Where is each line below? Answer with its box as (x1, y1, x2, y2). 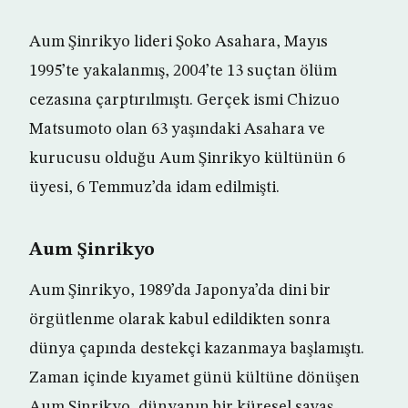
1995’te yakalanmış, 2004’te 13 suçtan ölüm (29, 63, 337, 79)
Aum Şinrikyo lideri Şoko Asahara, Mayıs (29, 34, 328, 50)
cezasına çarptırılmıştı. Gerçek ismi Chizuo (29, 92, 340, 108)
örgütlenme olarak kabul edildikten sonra (29, 311, 331, 328)
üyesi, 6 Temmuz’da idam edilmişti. (29, 179, 280, 196)
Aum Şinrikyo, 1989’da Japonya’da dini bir (29, 282, 331, 299)
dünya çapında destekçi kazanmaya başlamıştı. (29, 341, 364, 357)
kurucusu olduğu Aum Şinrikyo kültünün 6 (29, 150, 345, 167)
